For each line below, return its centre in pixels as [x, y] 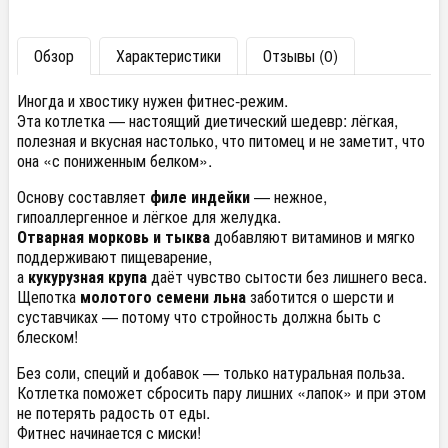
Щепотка [48, 296]
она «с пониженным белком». [114, 160]
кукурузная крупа [87, 276]
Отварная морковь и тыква [113, 236]
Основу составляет [83, 196]
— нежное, [288, 196]
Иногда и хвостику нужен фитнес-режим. [152, 100]
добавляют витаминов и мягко [312, 236]
